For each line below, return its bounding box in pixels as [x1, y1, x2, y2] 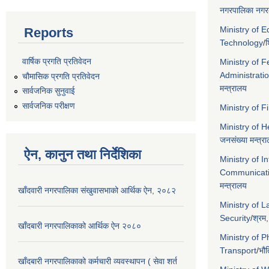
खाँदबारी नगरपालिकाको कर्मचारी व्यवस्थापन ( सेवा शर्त [18, 256, 177, 267]
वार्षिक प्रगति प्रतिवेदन [22, 56, 91, 66]
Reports [24, 25, 73, 40]
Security [220, 213, 250, 223]
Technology [220, 38, 263, 47]
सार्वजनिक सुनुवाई [22, 86, 75, 96]
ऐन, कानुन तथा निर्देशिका [24, 147, 141, 163]
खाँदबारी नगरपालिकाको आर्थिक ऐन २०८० [18, 221, 141, 231]
